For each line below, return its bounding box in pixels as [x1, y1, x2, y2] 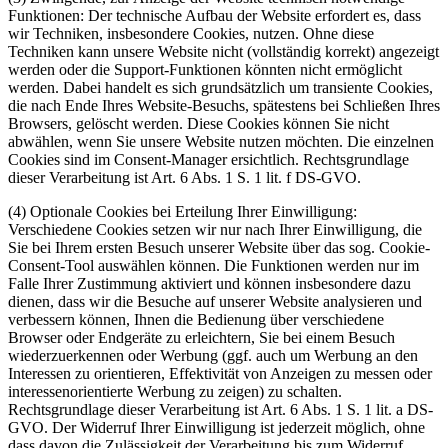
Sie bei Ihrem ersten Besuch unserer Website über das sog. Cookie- [8, 238, 430, 256]
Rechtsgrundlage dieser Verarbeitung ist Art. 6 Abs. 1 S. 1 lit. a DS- [8, 400, 433, 418]
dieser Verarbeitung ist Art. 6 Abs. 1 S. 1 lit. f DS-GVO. [8, 168, 361, 186]
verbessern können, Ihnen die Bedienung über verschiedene [8, 310, 384, 328]
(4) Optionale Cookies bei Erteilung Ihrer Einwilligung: [8, 202, 357, 220]
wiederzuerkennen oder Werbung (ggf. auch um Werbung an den [8, 346, 418, 364]
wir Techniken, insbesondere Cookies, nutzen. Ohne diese [8, 24, 374, 42]
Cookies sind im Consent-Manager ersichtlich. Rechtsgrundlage [8, 150, 409, 168]
